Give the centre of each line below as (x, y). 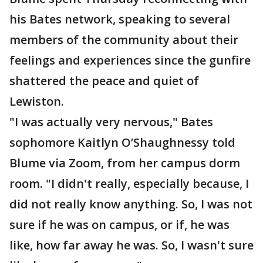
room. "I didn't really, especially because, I (129, 183)
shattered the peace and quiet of (104, 81)
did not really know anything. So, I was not (131, 204)
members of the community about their (124, 40)
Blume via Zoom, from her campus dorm (125, 163)
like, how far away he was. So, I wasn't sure (131, 245)
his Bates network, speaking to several (120, 19)
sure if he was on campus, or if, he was (119, 225)
